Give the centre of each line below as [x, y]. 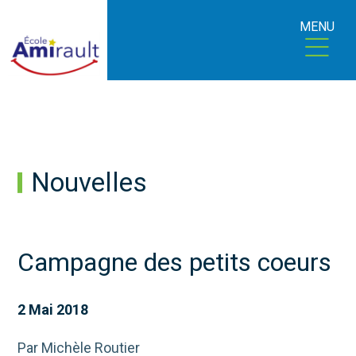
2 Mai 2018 [53, 310]
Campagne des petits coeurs [175, 263]
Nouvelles [89, 183]
